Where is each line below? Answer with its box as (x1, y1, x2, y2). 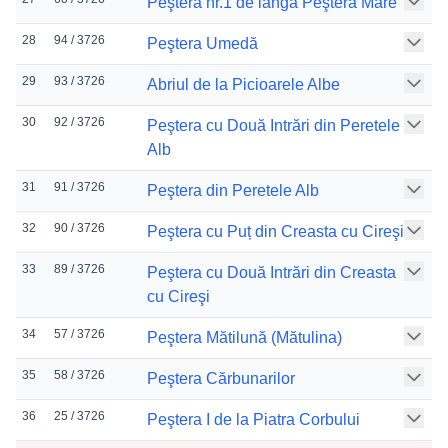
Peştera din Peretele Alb (147, 182, 319, 199)
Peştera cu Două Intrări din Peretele (147, 117, 400, 134)
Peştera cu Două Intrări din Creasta (147, 264, 396, 281)
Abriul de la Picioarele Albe (147, 76, 340, 93)
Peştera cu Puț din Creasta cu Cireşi (147, 223, 404, 240)
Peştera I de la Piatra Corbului (147, 411, 360, 428)
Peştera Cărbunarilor (147, 370, 295, 387)
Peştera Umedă (147, 35, 258, 52)
